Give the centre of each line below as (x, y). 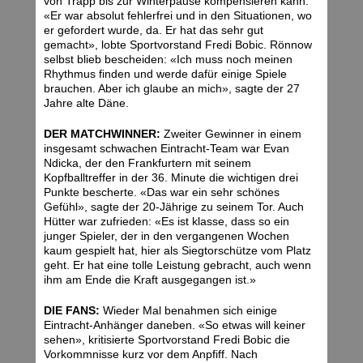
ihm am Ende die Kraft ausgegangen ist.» (150, 280)
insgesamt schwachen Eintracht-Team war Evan (167, 149)
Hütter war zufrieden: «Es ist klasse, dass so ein (167, 222)
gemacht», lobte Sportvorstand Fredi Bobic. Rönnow (178, 45)
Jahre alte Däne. (86, 103)
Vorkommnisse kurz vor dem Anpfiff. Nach (151, 354)
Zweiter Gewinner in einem (231, 134)
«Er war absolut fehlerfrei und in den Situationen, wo (178, 16)
